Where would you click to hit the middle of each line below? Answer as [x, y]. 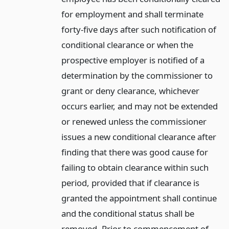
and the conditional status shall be [128, 213]
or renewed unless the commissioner [134, 121]
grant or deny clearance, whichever [130, 90]
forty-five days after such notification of [139, 29]
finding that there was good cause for [134, 152]
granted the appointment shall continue [139, 198]
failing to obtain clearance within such [135, 167]
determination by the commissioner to [137, 75]
